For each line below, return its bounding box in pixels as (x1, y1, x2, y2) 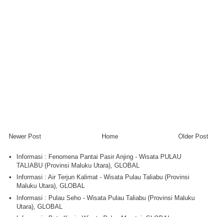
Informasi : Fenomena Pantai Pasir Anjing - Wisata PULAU (16, 153, 182, 160)
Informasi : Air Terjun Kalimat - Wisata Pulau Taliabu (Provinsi (16, 173, 190, 181)
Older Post (178, 132, 208, 140)
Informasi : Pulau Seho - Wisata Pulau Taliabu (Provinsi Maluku (16, 194, 195, 201)
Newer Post (9, 132, 41, 140)
